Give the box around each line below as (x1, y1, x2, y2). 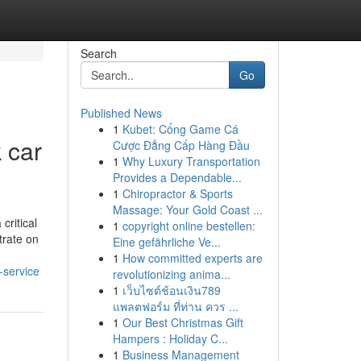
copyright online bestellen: (122, 218, 255, 234)
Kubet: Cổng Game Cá (122, 121, 239, 137)
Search (80, 45, 117, 61)
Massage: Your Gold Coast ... (112, 201, 263, 218)
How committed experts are (122, 250, 263, 266)
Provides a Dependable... (112, 169, 242, 185)
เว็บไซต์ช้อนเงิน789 (122, 282, 221, 298)
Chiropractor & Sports (122, 185, 233, 201)
